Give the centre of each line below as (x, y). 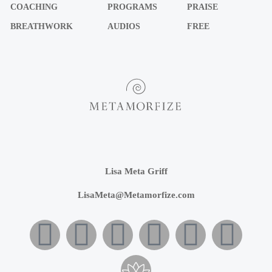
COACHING (34, 7)
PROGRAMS (132, 7)
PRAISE (202, 7)
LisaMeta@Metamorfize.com (136, 195)
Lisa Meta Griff (136, 171)
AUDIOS (124, 26)
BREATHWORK (42, 26)
